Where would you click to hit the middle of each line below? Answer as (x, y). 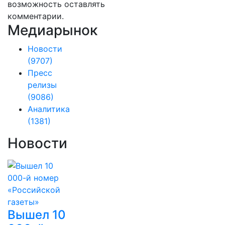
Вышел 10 (37, 215)
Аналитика (49, 109)
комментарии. (36, 16)
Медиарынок (52, 30)
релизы (42, 85)
